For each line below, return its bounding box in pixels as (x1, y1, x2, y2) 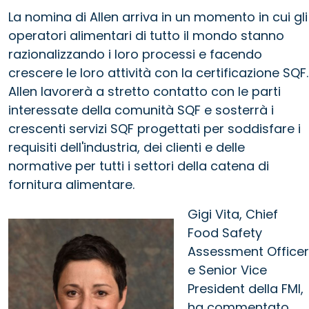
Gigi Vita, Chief (188, 205, 278, 223)
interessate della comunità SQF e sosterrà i (8, 101, 274, 119)
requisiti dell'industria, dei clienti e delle (8, 138, 245, 156)
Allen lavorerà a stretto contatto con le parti (8, 82, 281, 100)
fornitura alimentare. (8, 175, 134, 193)
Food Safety (188, 223, 262, 241)
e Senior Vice (188, 261, 267, 279)
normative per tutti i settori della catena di (8, 157, 269, 175)
